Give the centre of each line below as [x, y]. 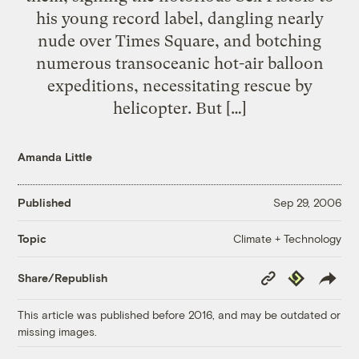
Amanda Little [55, 156]
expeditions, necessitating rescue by [179, 85]
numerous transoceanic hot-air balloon [179, 63]
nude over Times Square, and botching [179, 40]
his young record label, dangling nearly [179, 18]
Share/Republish [63, 278]
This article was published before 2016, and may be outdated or [179, 314]
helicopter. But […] [179, 108]
